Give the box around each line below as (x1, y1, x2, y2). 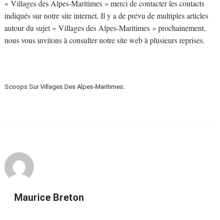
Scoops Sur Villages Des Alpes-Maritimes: (4, 82, 125, 90)
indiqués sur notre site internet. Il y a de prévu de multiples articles (4, 10, 208, 21)
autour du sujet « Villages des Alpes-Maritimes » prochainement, (4, 22, 206, 33)
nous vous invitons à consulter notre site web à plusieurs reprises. (4, 34, 205, 45)
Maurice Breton (14, 191, 84, 203)
